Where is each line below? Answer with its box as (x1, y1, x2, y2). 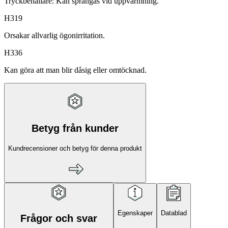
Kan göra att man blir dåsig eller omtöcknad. (4, 66, 147, 75)
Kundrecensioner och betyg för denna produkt (8, 144, 142, 152)
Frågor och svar (20, 213, 97, 224)
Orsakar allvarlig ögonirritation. (4, 31, 105, 40)
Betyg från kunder (32, 122, 119, 134)
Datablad (161, 209, 187, 217)
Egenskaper (118, 209, 153, 217)
